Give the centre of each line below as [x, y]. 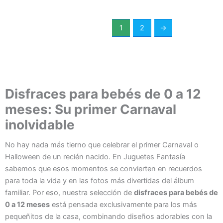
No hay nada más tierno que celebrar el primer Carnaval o [102, 145]
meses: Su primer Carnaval [91, 109]
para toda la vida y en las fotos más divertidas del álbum [100, 181]
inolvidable [40, 124]
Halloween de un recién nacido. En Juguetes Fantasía [95, 157]
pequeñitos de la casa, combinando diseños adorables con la [109, 217]
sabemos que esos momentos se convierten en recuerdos [104, 169]
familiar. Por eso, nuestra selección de [69, 193]
